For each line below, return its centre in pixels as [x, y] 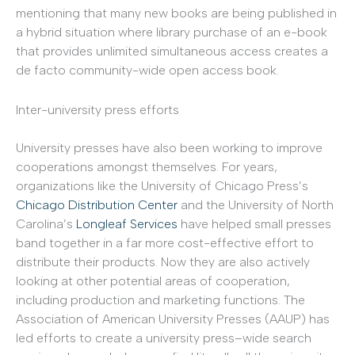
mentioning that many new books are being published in [176, 13]
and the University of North [256, 204]
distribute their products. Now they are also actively [163, 261]
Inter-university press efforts [97, 109]
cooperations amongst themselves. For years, [147, 166]
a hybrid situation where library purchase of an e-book [172, 32]
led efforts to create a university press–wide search [164, 338]
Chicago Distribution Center [97, 204]
